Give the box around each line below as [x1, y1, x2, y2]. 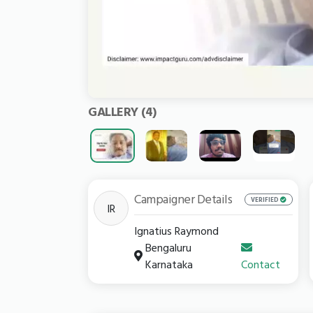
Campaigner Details [134, 189, 232, 209]
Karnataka [145, 256, 193, 273]
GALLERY [88, 102, 141, 122]
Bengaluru [145, 239, 191, 256]
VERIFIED [250, 194, 280, 204]
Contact [241, 256, 281, 273]
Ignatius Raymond [134, 222, 219, 240]
